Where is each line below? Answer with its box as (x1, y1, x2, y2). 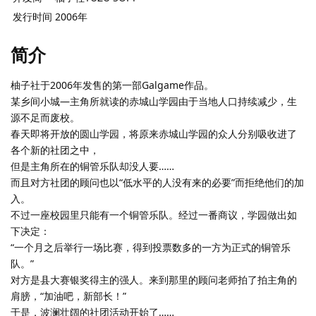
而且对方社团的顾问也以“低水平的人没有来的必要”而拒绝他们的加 (11, 176, 304, 190)
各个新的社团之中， (11, 143, 99, 157)
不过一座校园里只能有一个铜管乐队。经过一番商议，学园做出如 (11, 208, 297, 222)
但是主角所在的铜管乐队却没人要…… (11, 159, 174, 174)
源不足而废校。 (11, 111, 80, 125)
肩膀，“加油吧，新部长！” (11, 289, 126, 303)
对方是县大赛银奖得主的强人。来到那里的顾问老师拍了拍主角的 (11, 273, 297, 287)
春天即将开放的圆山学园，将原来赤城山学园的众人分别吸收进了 (11, 127, 297, 141)
